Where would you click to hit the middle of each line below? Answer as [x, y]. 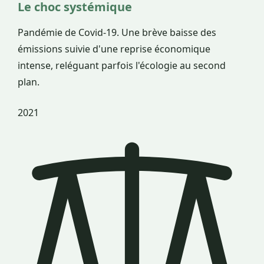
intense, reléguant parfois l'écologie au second [122, 65]
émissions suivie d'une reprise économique [114, 49]
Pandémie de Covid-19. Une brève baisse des [117, 32]
